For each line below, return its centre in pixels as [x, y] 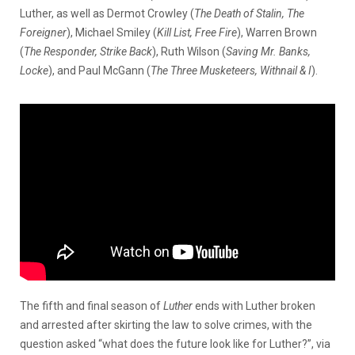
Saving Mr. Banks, [268, 51]
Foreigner [43, 32]
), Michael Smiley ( [112, 32]
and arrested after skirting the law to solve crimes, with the [166, 324]
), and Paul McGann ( [99, 70]
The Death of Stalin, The [249, 13]
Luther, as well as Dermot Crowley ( [107, 13]
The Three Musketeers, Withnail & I [231, 70]
